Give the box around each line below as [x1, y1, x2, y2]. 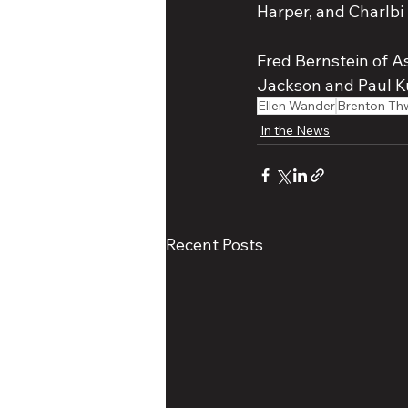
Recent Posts [166, 234, 263, 256]
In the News [260, 122, 330, 139]
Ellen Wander [258, 97, 335, 115]
